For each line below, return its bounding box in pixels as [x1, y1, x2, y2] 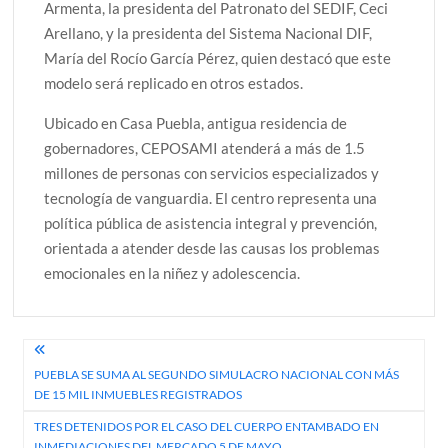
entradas [12, 403, 132, 439]
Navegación [12, 337, 169, 373]
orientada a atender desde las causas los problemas [44, 238, 381, 257]
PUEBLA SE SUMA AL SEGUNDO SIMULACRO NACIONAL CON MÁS [34, 367, 400, 383]
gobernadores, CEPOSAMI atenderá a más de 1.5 [44, 138, 366, 157]
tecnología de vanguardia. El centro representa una [44, 188, 378, 207]
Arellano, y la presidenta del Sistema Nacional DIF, [44, 23, 373, 42]
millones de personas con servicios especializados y [44, 163, 380, 182]
